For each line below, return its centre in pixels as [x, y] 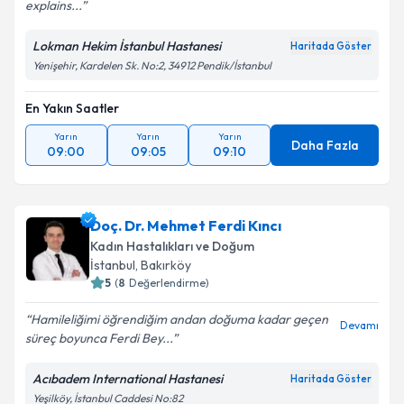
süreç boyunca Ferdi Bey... [99, 338]
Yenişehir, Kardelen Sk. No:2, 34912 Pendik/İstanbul [152, 65]
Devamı [359, 325]
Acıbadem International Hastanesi [128, 379]
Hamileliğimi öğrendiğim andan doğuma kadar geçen [179, 319]
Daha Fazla [325, 145]
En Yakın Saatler [72, 108]
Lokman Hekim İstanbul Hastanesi [127, 46]
